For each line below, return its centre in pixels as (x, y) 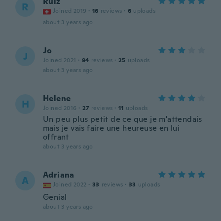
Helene (57, 98)
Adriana (59, 175)
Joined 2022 (70, 184)
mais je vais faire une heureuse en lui (111, 128)
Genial (55, 197)
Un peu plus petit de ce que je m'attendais (123, 119)
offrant (56, 137)
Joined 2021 (60, 60)
